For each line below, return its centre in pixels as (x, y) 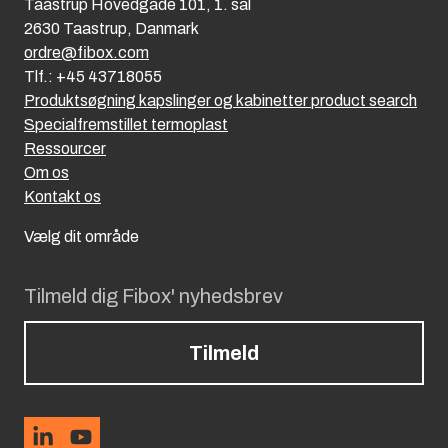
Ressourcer (65, 148)
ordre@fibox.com (86, 52)
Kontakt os (62, 196)
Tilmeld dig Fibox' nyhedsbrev (153, 295)
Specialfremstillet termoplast (126, 124)
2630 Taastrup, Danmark (111, 28)
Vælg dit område (81, 236)
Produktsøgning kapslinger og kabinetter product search (220, 100)
